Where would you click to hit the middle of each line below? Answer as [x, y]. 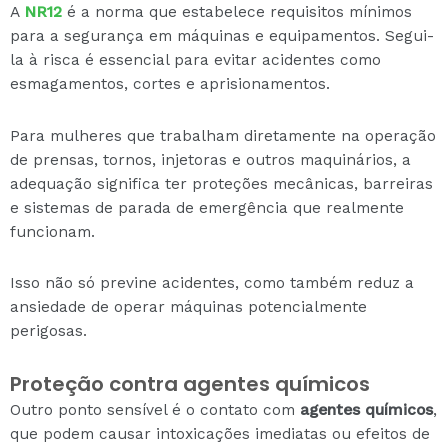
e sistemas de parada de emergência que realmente [207, 207]
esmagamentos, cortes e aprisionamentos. [170, 84]
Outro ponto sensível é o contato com [155, 409]
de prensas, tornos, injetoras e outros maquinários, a [210, 159]
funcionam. [52, 231]
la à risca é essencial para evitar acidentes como [195, 60]
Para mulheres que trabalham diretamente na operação [223, 135]
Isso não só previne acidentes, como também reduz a [212, 282]
